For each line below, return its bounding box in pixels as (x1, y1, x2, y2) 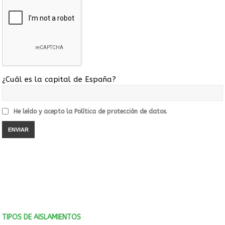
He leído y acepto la (14, 107, 74, 115)
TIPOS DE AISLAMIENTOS (2, 212, 81, 221)
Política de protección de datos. (74, 107, 167, 115)
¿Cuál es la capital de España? (2, 74, 116, 84)
